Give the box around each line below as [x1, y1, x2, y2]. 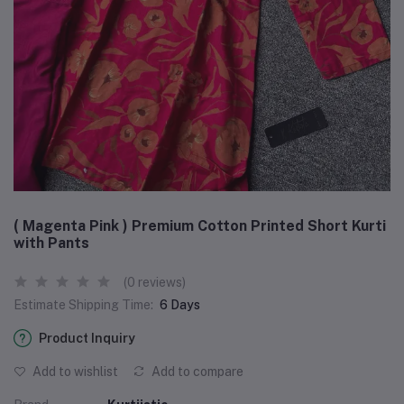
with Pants [14, 234, 89, 252]
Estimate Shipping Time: [14, 297, 153, 312]
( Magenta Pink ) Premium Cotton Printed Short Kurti [14, 216, 386, 234]
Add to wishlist [30, 363, 118, 379]
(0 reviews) [124, 274, 186, 289]
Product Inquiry [39, 330, 135, 345]
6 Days [160, 297, 200, 312]
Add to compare [149, 363, 243, 379]
